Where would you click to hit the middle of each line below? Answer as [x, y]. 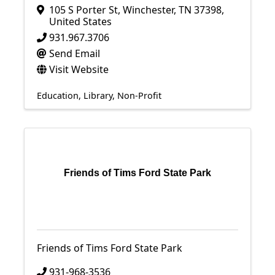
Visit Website [79, 69]
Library [98, 95]
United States [80, 21]
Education [58, 95]
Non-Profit [139, 95]
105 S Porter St [83, 10]
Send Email [75, 53]
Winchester [148, 10]
